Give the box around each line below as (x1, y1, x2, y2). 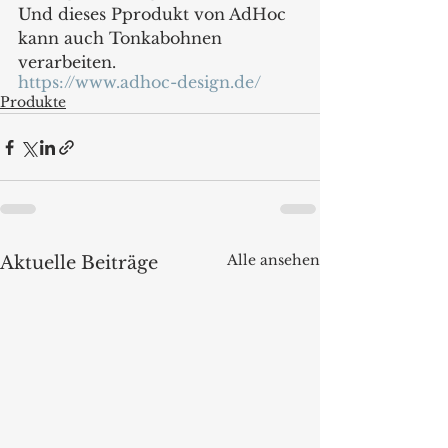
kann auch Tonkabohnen (18, 28, 227, 48)
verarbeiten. (18, 52, 116, 72)
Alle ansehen (227, 251, 320, 269)
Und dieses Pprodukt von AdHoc (18, 4, 291, 24)
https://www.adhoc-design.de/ (18, 72, 261, 92)
